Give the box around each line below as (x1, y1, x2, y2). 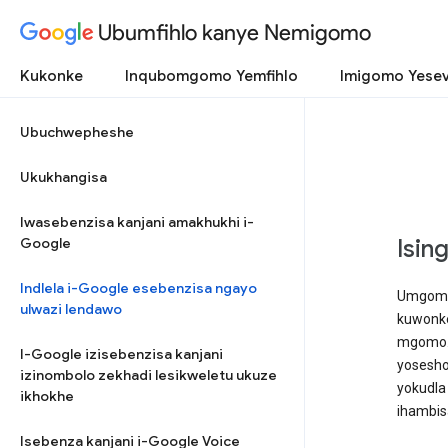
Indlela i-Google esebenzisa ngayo (20, 279, 257, 297)
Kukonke (20, 67, 83, 85)
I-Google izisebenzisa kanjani (20, 345, 223, 363)
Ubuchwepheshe (20, 123, 134, 141)
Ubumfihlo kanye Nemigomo (98, 18, 371, 46)
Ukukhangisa (20, 168, 107, 186)
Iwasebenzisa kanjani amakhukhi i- (20, 213, 254, 231)
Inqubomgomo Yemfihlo (125, 67, 298, 85)
